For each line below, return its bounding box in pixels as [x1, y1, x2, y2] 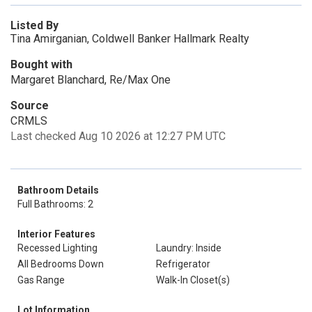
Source [10, 99, 49, 112]
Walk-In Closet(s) [156, 274, 230, 286]
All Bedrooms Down [17, 258, 104, 270]
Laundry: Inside [156, 242, 221, 253]
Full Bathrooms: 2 [17, 198, 93, 210]
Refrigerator [156, 258, 210, 270]
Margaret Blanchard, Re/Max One [10, 73, 171, 86]
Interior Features [17, 228, 95, 240]
